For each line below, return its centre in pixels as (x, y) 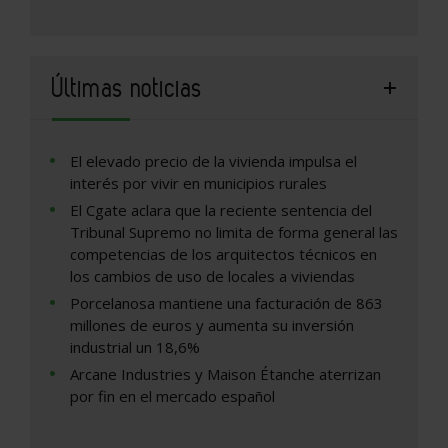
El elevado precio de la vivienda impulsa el (213, 161)
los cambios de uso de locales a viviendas (212, 276)
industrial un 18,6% (135, 347)
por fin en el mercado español (172, 396)
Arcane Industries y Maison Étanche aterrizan (225, 374)
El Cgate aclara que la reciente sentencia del (221, 210)
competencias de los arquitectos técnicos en (223, 254)
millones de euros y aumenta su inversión (212, 325)
